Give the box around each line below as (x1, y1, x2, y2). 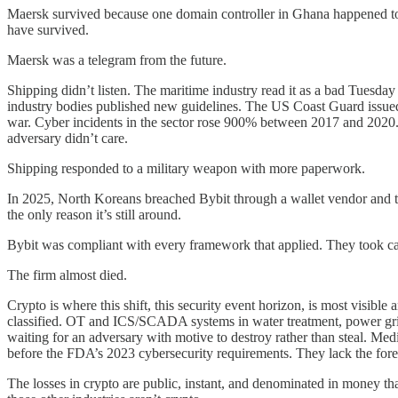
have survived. (7, 21, 89, 37)
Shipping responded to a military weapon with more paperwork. (7, 160, 365, 176)
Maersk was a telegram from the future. (7, 52, 227, 68)
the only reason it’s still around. (7, 206, 181, 222)
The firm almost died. (7, 267, 127, 283)
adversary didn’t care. (7, 130, 128, 146)
